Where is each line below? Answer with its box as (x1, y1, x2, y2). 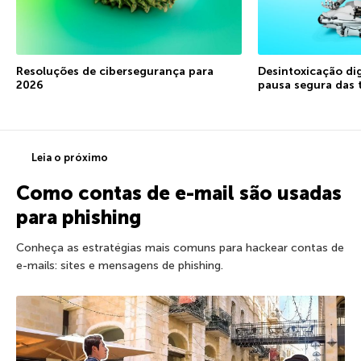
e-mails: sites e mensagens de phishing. (16, 259, 223, 273)
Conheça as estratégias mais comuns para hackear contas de (16, 241, 344, 255)
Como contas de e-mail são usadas (16, 181, 342, 205)
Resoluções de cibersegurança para (16, 64, 214, 79)
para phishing (16, 205, 141, 230)
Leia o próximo (31, 151, 108, 164)
